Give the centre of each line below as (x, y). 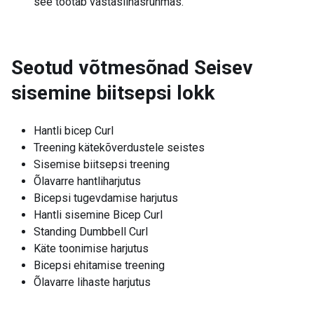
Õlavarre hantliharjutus (87, 181)
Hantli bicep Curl (74, 131)
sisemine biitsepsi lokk (113, 93)
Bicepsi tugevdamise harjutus (106, 198)
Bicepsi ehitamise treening (99, 265)
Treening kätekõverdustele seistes (119, 148)
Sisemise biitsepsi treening (102, 164)
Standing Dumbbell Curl (91, 232)
